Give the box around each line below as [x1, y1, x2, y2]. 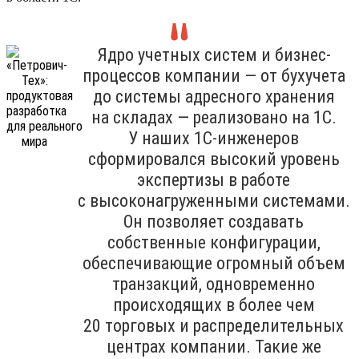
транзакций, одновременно [112, 273, 315, 294]
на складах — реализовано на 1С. [91, 107, 337, 127]
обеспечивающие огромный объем [82, 252, 345, 273]
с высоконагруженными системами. [77, 190, 350, 211]
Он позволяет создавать [123, 211, 304, 232]
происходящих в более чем [112, 294, 315, 315]
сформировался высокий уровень [87, 148, 340, 169]
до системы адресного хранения [92, 86, 335, 107]
